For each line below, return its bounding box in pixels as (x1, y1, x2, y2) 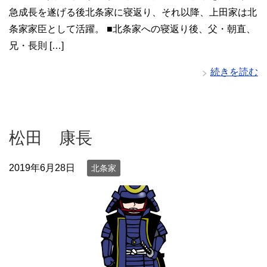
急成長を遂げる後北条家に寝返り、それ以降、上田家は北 (9, 7, 257, 17)
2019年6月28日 (9, 162, 75, 173)
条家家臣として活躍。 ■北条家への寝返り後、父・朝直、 (9, 23, 256, 34)
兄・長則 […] (9, 40, 64, 51)
